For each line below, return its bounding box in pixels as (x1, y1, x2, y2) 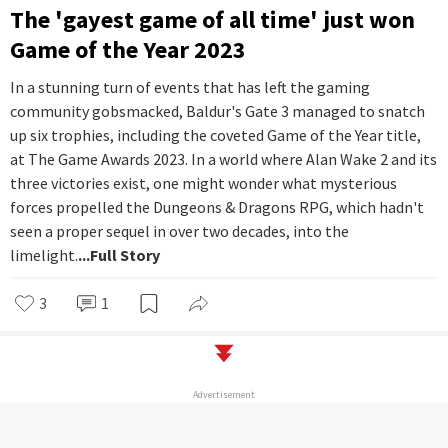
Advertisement (193, 387, 255, 401)
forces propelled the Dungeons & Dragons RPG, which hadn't (10, 196, 424, 217)
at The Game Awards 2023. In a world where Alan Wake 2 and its (10, 148, 437, 169)
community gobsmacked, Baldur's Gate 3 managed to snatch (10, 100, 425, 121)
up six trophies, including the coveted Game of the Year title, (10, 124, 421, 145)
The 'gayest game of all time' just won (10, 3, 415, 35)
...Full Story (78, 244, 160, 265)
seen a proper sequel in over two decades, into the (10, 220, 349, 241)
